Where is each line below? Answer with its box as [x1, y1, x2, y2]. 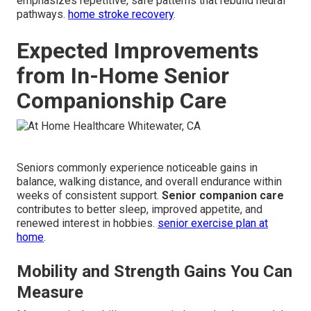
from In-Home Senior [17, 62, 229, 90]
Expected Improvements [17, 37, 259, 65]
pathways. [17, 8, 68, 22]
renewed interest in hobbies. [17, 216, 158, 230]
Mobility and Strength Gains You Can [17, 261, 292, 281]
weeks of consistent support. [17, 188, 162, 202]
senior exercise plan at [158, 216, 268, 230]
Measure [17, 282, 83, 302]
